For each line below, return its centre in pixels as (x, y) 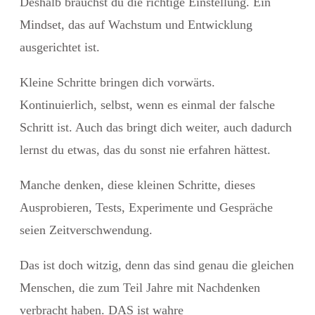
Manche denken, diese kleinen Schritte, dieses (137, 185)
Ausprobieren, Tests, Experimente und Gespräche (146, 207)
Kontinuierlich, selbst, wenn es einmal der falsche (147, 104)
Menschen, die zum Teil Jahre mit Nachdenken (140, 287)
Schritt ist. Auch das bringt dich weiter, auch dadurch (156, 127)
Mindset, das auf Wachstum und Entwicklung (136, 24)
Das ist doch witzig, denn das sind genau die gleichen (157, 265)
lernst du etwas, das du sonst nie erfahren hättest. (145, 149)
